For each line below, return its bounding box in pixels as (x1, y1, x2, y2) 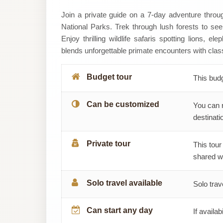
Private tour (87, 139, 130, 148)
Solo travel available (87, 178, 162, 187)
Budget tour (87, 72, 132, 81)
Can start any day (87, 206, 153, 215)
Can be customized (87, 100, 159, 109)
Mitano (53, 3, 101, 20)
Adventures (53, 26, 135, 43)
